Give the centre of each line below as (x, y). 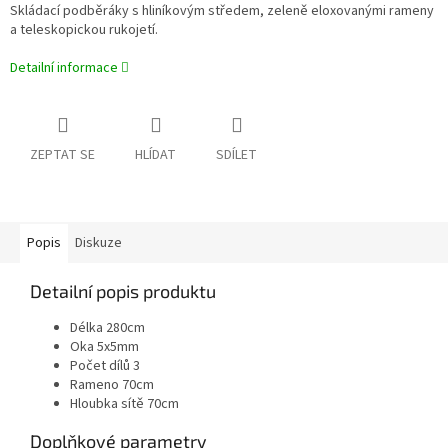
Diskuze (98, 243)
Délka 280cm (107, 328)
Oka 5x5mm (104, 347)
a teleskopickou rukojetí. (84, 30)
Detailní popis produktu (123, 291)
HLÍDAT (155, 155)
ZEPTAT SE (62, 155)
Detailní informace (64, 68)
